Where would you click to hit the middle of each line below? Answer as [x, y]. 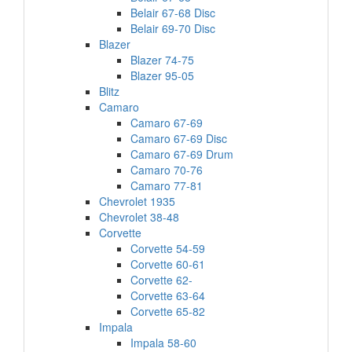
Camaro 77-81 [167, 185]
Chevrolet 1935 [137, 201]
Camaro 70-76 [167, 170]
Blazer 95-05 [162, 75]
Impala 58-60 [163, 343]
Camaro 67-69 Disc [179, 138]
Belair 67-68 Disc [173, 13]
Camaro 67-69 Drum [182, 154]
